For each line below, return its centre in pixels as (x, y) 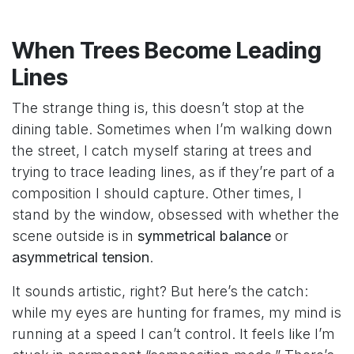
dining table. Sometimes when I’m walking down (172, 130)
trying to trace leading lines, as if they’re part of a (173, 172)
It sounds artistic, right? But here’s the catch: (160, 292)
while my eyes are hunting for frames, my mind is (177, 313)
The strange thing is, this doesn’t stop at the (158, 108)
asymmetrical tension (81, 258)
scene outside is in (75, 236)
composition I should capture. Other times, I (157, 194)
